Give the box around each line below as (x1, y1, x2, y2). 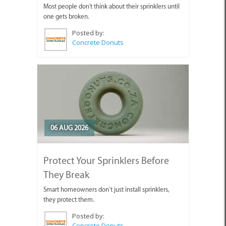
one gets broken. (43, 12, 89, 20)
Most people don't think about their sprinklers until (43, 2, 180, 10)
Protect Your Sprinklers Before (43, 154, 169, 166)
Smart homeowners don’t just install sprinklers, (43, 185, 169, 193)
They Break (43, 168, 89, 181)
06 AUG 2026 (50, 123, 88, 132)
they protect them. (43, 195, 94, 203)
